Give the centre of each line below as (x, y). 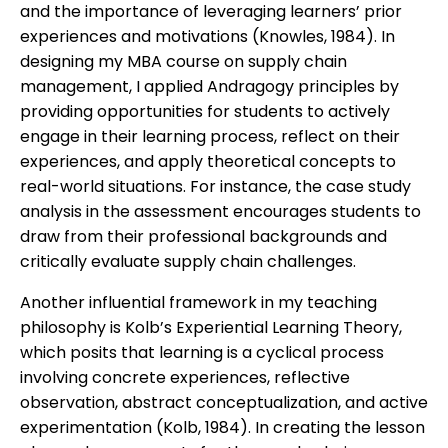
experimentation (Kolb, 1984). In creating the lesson (222, 428)
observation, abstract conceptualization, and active (224, 403)
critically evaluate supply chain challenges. (188, 262)
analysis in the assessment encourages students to (220, 212)
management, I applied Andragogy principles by (209, 87)
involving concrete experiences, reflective (185, 378)
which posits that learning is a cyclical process (202, 353)
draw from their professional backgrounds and (203, 237)
